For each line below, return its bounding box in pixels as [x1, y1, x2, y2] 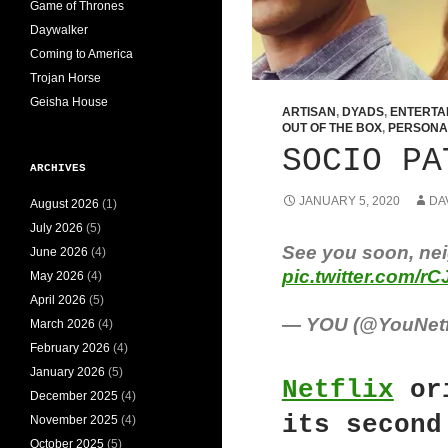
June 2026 [30, 244, 88, 259]
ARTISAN [281, 105, 336, 119]
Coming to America [30, 46, 133, 61]
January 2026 [30, 364, 105, 379]
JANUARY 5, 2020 [298, 194, 400, 208]
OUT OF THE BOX [281, 121, 382, 135]
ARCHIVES [30, 161, 86, 174]
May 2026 [30, 268, 84, 283]
